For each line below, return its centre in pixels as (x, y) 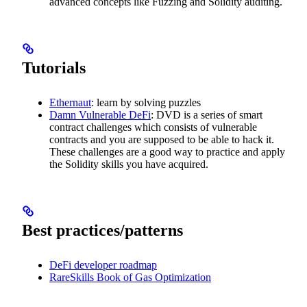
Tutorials (54, 68)
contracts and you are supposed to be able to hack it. (162, 140)
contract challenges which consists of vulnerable (153, 127)
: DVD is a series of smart (207, 115)
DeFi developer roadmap (103, 265)
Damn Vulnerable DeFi (100, 115)
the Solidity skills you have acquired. (129, 164)
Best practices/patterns (102, 231)
